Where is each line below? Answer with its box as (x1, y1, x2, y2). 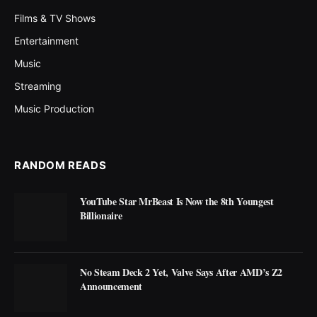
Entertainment (14, 34, 79, 47)
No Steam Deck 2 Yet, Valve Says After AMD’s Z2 (80, 264, 282, 279)
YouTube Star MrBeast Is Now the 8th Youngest (80, 193, 274, 209)
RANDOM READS (14, 158, 107, 172)
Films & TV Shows (14, 11, 96, 24)
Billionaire (80, 207, 122, 223)
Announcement (80, 278, 142, 294)
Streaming (14, 79, 62, 92)
